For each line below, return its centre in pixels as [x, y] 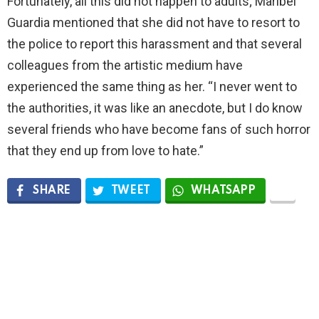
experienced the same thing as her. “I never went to [152, 86]
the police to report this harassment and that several [155, 43]
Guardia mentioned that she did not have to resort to [153, 22]
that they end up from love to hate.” [105, 150]
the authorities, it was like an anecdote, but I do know [155, 108]
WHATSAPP [223, 190]
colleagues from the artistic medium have [125, 65]
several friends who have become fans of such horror [159, 129]
